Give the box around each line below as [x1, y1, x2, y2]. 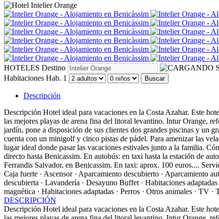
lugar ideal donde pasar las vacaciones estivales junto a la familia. [4, 143, 204, 152]
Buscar [145, 74, 165, 82]
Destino [42, 63, 66, 72]
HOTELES [4, 63, 40, 72]
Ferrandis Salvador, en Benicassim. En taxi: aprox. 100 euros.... [4, 160, 199, 169]
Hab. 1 [46, 73, 67, 82]
